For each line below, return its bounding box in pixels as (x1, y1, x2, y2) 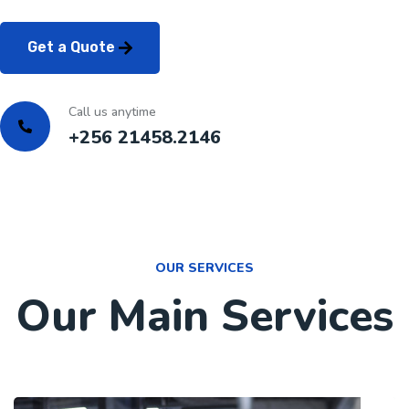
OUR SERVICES (155, 259, 254, 278)
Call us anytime (68, 103, 156, 121)
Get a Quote (27, 37, 119, 56)
